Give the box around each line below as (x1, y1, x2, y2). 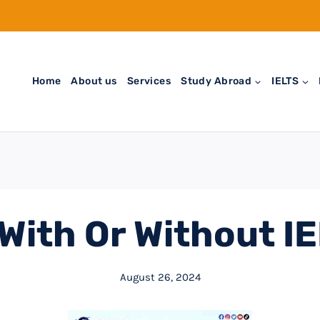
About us (71, 74, 117, 87)
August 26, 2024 (119, 270, 201, 284)
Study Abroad (181, 74, 252, 87)
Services (126, 74, 171, 87)
